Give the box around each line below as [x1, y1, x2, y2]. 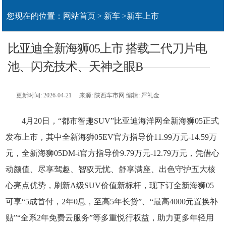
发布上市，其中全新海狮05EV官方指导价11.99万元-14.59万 [6, 133, 217, 142]
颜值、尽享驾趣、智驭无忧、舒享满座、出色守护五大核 [14, 165, 216, 174]
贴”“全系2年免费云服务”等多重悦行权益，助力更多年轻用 [6, 213, 214, 222]
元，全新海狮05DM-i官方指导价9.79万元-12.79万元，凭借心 [6, 149, 220, 158]
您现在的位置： [7, 12, 64, 20]
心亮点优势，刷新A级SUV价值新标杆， [6, 181, 150, 190]
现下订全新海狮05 [149, 181, 214, 190]
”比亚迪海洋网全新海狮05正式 [110, 117, 219, 126]
